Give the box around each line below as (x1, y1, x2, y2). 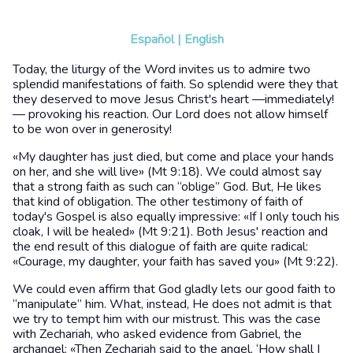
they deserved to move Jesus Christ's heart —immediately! (13, 90, 334, 108)
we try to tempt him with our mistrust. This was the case (13, 310, 321, 328)
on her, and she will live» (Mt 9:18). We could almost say (13, 162, 321, 180)
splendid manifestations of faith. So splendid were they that (13, 75, 338, 93)
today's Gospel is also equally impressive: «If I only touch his (13, 207, 340, 225)
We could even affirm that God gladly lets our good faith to (13, 280, 336, 298)
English (184, 30, 224, 48)
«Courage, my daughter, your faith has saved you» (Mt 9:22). (13, 252, 338, 270)
